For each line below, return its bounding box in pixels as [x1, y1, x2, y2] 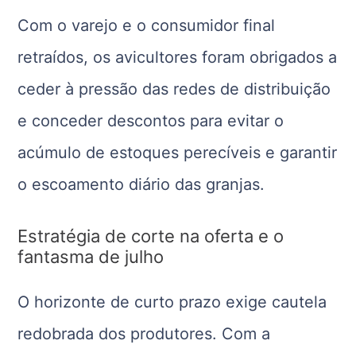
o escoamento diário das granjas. [17, 175, 265, 195]
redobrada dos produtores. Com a [17, 324, 271, 344]
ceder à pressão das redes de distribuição [17, 79, 331, 99]
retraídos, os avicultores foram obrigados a [17, 48, 338, 68]
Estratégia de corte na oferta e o [17, 226, 284, 247]
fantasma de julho [17, 246, 164, 268]
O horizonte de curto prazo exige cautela [17, 292, 327, 312]
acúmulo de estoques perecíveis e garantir [17, 143, 338, 163]
